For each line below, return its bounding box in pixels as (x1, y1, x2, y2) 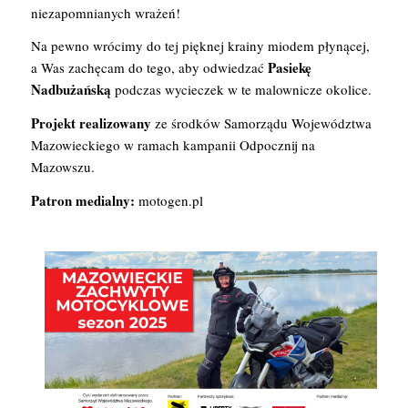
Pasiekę (267, 57, 311, 78)
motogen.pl (134, 190, 203, 209)
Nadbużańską (30, 79, 111, 100)
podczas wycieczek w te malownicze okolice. (110, 80, 372, 99)
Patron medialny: (30, 189, 135, 210)
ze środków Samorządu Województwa (150, 114, 372, 132)
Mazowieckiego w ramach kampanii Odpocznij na (30, 136, 315, 154)
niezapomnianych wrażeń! (30, 3, 180, 22)
